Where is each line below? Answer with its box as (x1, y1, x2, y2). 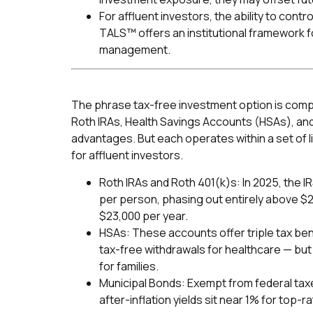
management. (99, 41, 170, 57)
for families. (99, 258, 159, 274)
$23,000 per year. (99, 208, 188, 224)
